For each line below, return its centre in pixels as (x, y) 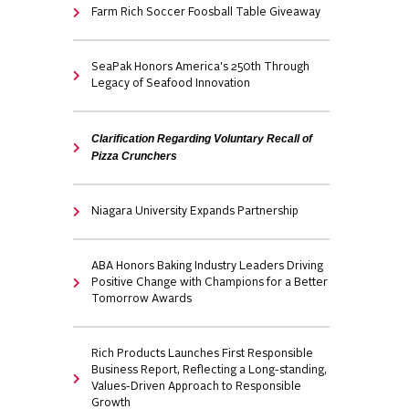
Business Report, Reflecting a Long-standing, (210, 371)
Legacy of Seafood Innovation (171, 84)
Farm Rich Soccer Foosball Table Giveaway (206, 13)
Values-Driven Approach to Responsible (197, 387)
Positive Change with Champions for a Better (210, 283)
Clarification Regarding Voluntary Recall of (202, 139)
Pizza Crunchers (135, 156)
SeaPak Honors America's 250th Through (201, 68)
